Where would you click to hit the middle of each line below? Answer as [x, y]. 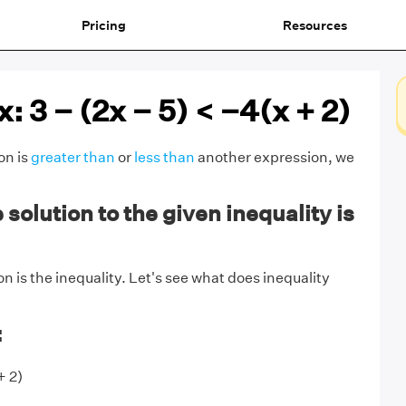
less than [164, 157]
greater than [72, 157]
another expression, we [274, 157]
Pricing [103, 25]
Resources [314, 25]
